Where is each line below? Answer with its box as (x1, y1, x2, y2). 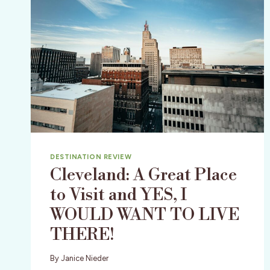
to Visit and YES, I (50, 184, 187, 206)
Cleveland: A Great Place (50, 164, 237, 186)
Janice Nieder (61, 253, 109, 263)
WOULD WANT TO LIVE (50, 204, 239, 225)
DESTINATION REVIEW (50, 152, 132, 162)
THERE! (50, 224, 114, 245)
